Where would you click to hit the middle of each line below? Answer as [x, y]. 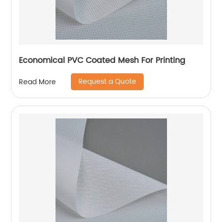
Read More [38, 82]
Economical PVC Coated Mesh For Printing [102, 61]
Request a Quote [108, 82]
